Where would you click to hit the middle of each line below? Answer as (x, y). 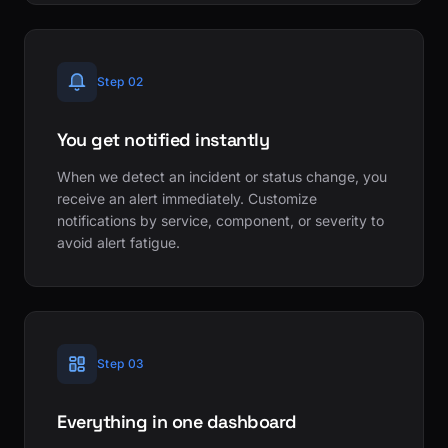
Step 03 (121, 363)
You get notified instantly (163, 139)
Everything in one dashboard (177, 421)
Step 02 (120, 81)
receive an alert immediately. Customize (187, 198)
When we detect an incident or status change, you (222, 176)
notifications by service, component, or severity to (220, 220)
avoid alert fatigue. (118, 242)
